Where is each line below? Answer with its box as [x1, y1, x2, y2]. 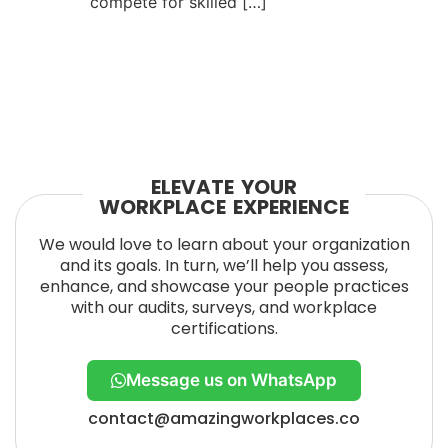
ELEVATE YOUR [151, 172, 297, 201]
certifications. [170, 316, 278, 340]
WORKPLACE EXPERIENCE [99, 192, 349, 221]
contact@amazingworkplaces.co [88, 407, 360, 431]
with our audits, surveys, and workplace [71, 295, 377, 319]
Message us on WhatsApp [126, 370, 337, 391]
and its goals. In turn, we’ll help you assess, [60, 253, 388, 277]
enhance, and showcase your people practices [39, 274, 409, 298]
